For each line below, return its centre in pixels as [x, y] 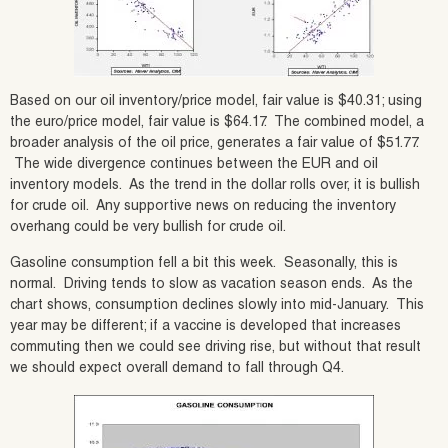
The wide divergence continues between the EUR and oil [194, 165]
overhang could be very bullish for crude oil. [148, 228]
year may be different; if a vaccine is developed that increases [205, 327]
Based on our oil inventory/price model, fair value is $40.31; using [216, 102]
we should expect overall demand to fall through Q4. [177, 369]
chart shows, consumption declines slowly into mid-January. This [217, 306]
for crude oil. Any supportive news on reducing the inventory [203, 207]
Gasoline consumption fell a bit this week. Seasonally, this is [204, 264]
